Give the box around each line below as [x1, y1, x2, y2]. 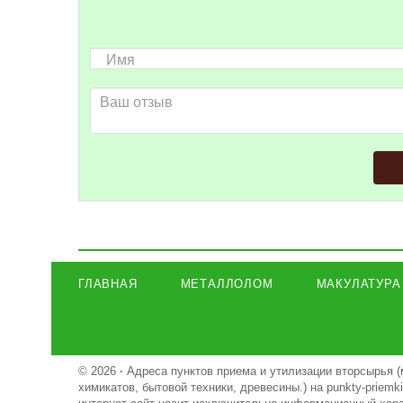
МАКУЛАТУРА [316, 277, 401, 291]
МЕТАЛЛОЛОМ [180, 277, 273, 291]
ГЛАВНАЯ [78, 277, 138, 291]
